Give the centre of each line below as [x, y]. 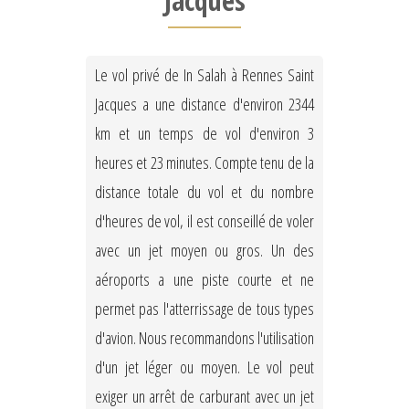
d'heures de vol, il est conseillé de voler [204, 221]
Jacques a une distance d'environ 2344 [204, 105]
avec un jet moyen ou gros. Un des [204, 251]
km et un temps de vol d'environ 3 [204, 134]
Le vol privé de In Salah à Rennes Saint [204, 75]
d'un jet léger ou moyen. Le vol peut [204, 367]
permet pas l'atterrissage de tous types [204, 309]
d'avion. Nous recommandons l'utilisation [204, 338]
